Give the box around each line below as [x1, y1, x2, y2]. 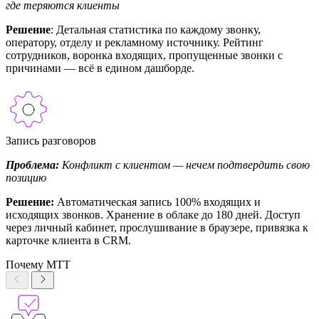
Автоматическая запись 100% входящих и [54, 195, 261, 208]
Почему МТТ [6, 258, 70, 271]
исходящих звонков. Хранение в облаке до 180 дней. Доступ [6, 208, 300, 221]
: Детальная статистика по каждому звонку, [51, 23, 261, 36]
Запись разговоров [6, 134, 96, 147]
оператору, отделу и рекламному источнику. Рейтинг [6, 36, 263, 48]
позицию [6, 171, 46, 184]
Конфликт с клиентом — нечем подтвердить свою [59, 158, 310, 171]
